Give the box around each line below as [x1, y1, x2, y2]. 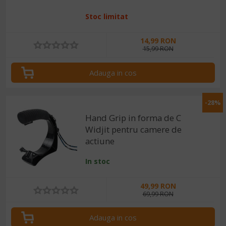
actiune [85, 135, 115, 147]
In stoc [85, 156, 110, 166]
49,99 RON [140, 181, 176, 191]
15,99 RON [142, 44, 174, 53]
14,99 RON [140, 36, 176, 46]
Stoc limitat [85, 11, 129, 21]
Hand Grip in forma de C [85, 111, 182, 124]
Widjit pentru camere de [85, 123, 182, 135]
